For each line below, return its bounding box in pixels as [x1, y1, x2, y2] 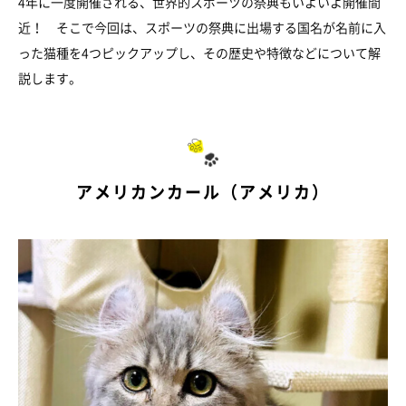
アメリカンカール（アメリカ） [76, 179, 330, 205]
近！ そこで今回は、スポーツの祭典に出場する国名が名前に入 [18, 18, 386, 37]
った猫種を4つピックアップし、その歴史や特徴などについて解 [18, 43, 381, 63]
